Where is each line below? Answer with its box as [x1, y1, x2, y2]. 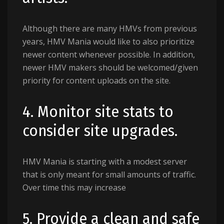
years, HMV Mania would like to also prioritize [22, 36, 194, 47]
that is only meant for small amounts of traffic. [22, 169, 196, 180]
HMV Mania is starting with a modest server [22, 156, 187, 167]
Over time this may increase [22, 182, 126, 193]
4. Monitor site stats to [22, 102, 173, 121]
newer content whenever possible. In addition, [22, 49, 195, 60]
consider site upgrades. [22, 121, 177, 140]
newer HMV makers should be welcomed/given [22, 62, 198, 73]
